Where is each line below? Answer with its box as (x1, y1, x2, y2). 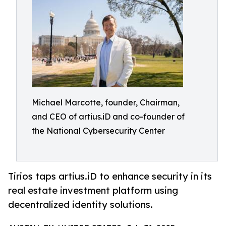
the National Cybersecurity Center (32, 126, 165, 136)
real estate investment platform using (8, 185, 178, 196)
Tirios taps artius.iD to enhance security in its (8, 171, 212, 182)
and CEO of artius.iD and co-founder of (32, 111, 185, 122)
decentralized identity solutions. (8, 199, 153, 210)
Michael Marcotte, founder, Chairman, (32, 97, 180, 107)
